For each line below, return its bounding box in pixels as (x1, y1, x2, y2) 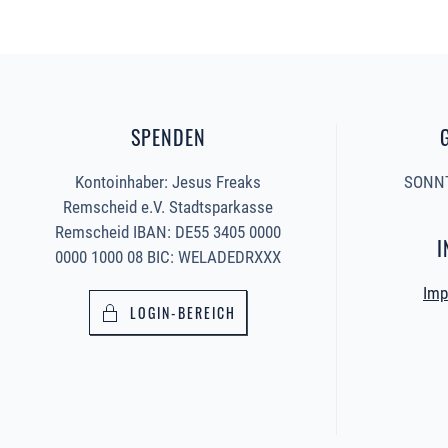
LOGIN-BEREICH (130, 302, 236, 324)
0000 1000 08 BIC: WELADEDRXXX (55, 247, 281, 268)
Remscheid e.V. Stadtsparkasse (63, 197, 273, 218)
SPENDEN (130, 122, 206, 153)
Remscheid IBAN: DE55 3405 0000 (55, 222, 281, 243)
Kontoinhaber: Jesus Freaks (75, 172, 261, 193)
